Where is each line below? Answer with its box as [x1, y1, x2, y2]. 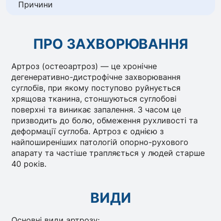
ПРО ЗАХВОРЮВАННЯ [33, 35, 188, 52]
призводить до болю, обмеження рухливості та [11, 115, 198, 126]
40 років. [11, 159, 47, 169]
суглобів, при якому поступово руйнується [11, 83, 181, 93]
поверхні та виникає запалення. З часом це [11, 105, 182, 115]
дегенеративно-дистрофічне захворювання [11, 72, 181, 82]
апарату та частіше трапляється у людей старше [11, 148, 205, 158]
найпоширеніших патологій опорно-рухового [11, 137, 189, 147]
